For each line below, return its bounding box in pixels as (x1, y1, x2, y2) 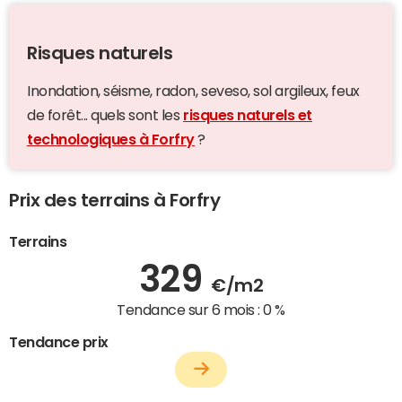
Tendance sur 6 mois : (116, 301, 264, 317)
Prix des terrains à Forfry (9, 190, 221, 209)
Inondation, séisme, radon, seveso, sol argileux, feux (27, 83, 360, 98)
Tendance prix (9, 334, 109, 349)
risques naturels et (183, 107, 312, 122)
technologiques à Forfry (27, 131, 195, 146)
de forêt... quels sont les (27, 107, 184, 122)
